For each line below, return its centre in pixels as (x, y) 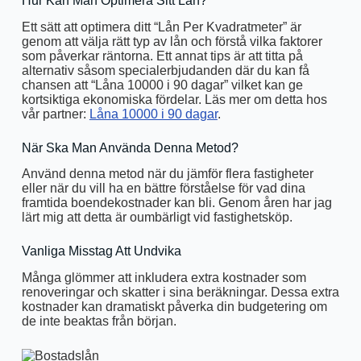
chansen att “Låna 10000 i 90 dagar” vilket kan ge (162, 85)
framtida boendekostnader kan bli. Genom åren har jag (176, 203)
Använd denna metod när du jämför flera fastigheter (167, 174)
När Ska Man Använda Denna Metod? (130, 147)
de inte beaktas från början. (99, 322)
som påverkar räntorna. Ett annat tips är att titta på (162, 56)
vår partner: (55, 114)
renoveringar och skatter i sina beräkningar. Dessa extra (180, 293)
